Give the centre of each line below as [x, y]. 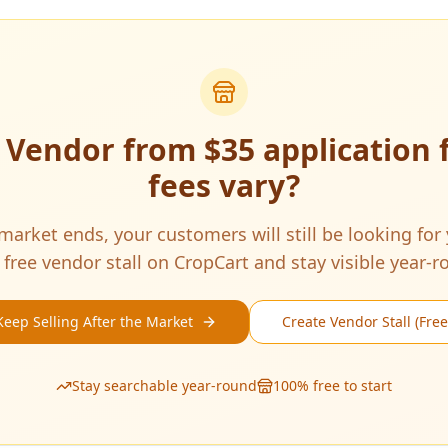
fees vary [217, 185]
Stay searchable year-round [164, 385]
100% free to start [332, 385]
